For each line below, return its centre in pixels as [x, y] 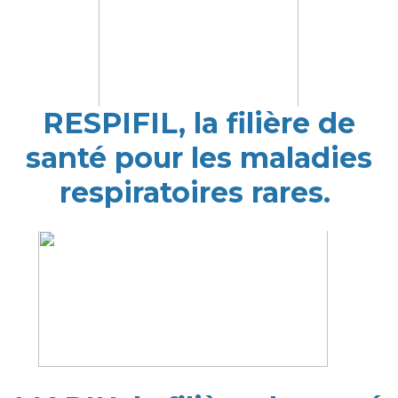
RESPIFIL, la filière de [199, 123]
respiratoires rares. [199, 193]
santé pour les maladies [199, 158]
